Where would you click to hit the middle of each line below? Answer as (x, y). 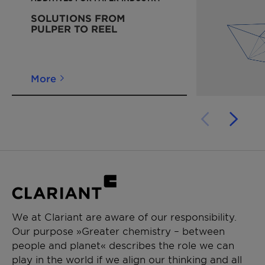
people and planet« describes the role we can (123, 245)
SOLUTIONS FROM (78, 17)
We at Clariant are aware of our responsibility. (124, 217)
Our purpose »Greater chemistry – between (118, 231)
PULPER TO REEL (74, 28)
